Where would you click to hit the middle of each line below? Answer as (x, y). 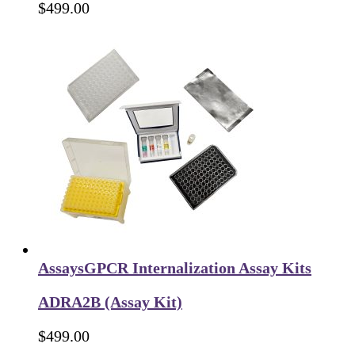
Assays (61, 267)
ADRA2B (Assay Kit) (110, 302)
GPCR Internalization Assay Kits (198, 267)
